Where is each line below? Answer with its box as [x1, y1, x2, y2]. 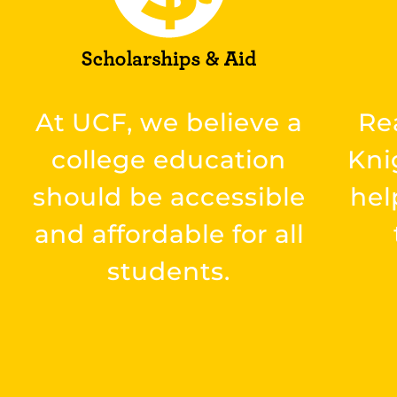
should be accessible [32, 181, 306, 212]
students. [107, 255, 231, 286]
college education [51, 144, 287, 175]
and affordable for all [34, 218, 304, 249]
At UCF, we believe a [35, 106, 303, 137]
